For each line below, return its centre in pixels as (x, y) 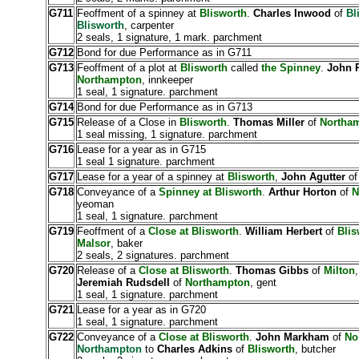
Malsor (93, 243)
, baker (126, 243)
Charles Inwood (292, 13)
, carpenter (149, 25)
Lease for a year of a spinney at (152, 177)
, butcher (315, 349)
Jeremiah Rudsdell (123, 282)
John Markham (292, 337)
